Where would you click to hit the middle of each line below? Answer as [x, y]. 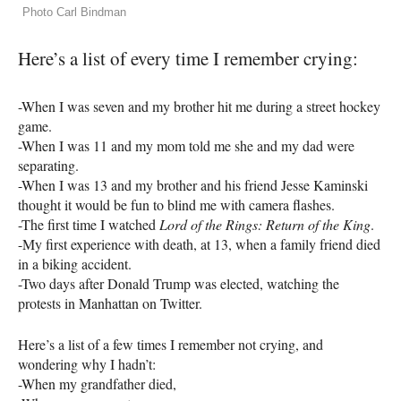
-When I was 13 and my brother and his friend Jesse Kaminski [193, 185]
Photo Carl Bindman [74, 13]
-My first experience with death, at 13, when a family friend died [199, 244]
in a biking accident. [75, 264]
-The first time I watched [89, 225]
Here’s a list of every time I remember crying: [188, 59]
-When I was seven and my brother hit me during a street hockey [199, 107]
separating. [48, 166]
